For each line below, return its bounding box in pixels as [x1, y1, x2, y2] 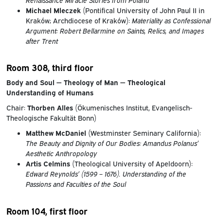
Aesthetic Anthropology [25, 148, 97, 158]
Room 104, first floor [6, 204, 88, 217]
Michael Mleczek [25, 5, 81, 15]
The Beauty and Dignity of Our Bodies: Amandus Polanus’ [25, 138, 199, 148]
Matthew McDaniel [25, 128, 86, 138]
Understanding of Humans [6, 88, 93, 97]
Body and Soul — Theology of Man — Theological [6, 77, 165, 87]
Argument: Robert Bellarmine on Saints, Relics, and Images [25, 25, 204, 35]
